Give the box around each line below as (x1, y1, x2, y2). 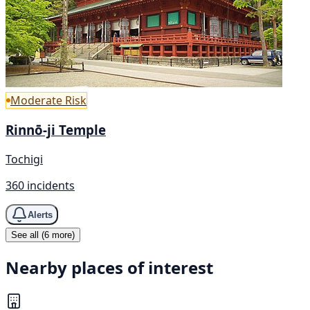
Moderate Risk (10, 92, 86, 108)
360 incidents (6, 178, 75, 193)
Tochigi (6, 152, 43, 167)
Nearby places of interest (6, 255, 213, 279)
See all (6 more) (11, 230, 75, 240)
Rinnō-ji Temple (6, 121, 106, 139)
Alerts (28, 209, 53, 220)
